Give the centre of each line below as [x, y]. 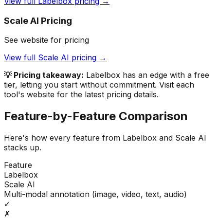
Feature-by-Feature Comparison [96, 116]
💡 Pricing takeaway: [44, 75]
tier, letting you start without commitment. [82, 85]
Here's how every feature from [63, 138]
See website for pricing [46, 40]
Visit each [177, 85]
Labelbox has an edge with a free [148, 75]
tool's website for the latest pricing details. [81, 95]
